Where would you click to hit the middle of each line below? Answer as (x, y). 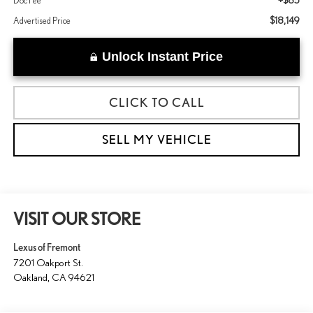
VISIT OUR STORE (77, 219)
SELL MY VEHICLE (156, 140)
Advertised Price (42, 21)
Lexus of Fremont (46, 248)
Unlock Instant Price (162, 57)
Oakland (30, 277)
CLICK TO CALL (156, 103)
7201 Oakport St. (48, 263)
